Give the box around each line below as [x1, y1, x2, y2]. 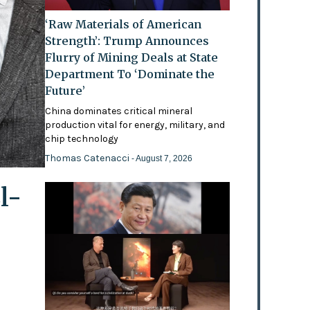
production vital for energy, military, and [45, 119, 226, 131]
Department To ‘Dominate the [45, 67, 215, 82]
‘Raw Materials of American [45, 17, 202, 32]
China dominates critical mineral [45, 105, 193, 118]
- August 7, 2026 [131, 154, 193, 164]
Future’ [45, 84, 86, 98]
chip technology [45, 133, 119, 145]
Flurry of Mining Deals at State [45, 51, 219, 65]
